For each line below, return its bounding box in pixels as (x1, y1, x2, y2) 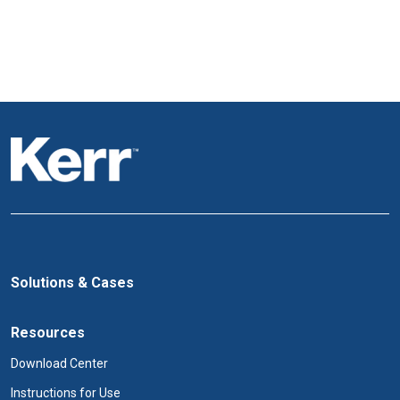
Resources (11, 324, 85, 341)
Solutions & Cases (11, 274, 134, 291)
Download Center (11, 356, 108, 371)
